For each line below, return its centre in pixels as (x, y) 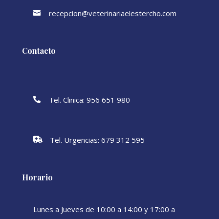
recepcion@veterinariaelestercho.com (112, 13)
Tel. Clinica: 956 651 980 (89, 100)
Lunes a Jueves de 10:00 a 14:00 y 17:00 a (104, 209)
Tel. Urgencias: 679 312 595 (97, 140)
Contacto (39, 51)
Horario (37, 177)
